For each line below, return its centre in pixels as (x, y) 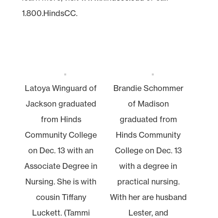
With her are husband (148, 197)
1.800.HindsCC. (49, 13)
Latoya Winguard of (61, 88)
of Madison (148, 103)
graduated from (148, 119)
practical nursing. (148, 181)
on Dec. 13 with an (61, 150)
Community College (61, 135)
